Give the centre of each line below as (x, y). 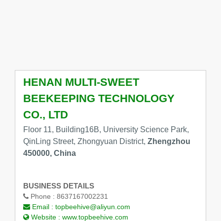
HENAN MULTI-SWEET (81, 82)
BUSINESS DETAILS (58, 186)
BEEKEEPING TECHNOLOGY (99, 99)
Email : (42, 207)
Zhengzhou (169, 142)
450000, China (49, 153)
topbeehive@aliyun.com (92, 207)
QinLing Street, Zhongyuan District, (85, 142)
